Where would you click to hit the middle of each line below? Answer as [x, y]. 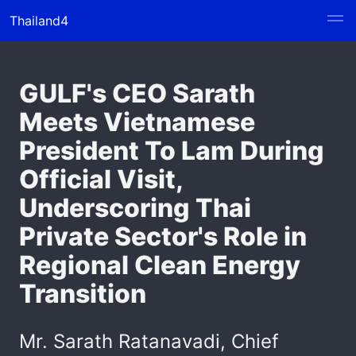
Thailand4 [39, 21]
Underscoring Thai [135, 208]
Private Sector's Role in [163, 236]
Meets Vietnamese [137, 122]
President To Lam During [172, 151]
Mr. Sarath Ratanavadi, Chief [149, 341]
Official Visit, [101, 179]
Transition [83, 294]
